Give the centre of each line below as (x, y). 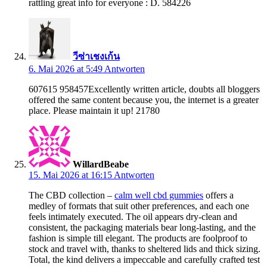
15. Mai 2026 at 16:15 (71, 175)
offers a (218, 195)
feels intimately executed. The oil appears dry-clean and (133, 216)
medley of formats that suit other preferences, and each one (139, 206)
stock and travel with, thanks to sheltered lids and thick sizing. (145, 249)
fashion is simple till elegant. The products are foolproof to (138, 238)
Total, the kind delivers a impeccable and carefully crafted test (144, 259)
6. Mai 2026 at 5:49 (66, 69)
